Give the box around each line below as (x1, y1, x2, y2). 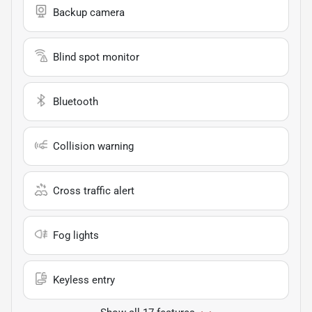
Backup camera (53, 6, 125, 19)
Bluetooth (53, 95, 98, 109)
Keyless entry (53, 274, 115, 287)
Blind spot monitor (53, 51, 139, 64)
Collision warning (53, 140, 134, 153)
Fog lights (53, 229, 99, 242)
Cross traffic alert (53, 185, 134, 198)
